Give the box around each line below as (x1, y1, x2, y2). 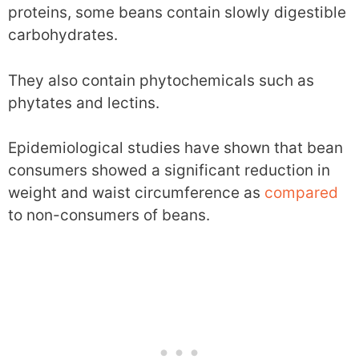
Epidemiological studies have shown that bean (8, 139, 343, 157)
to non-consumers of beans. (8, 206, 210, 224)
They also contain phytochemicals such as (8, 71, 314, 90)
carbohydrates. (8, 26, 118, 44)
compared (264, 184, 338, 202)
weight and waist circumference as (8, 184, 264, 202)
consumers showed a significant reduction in (8, 161, 330, 179)
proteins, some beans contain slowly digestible (8, 3, 346, 22)
